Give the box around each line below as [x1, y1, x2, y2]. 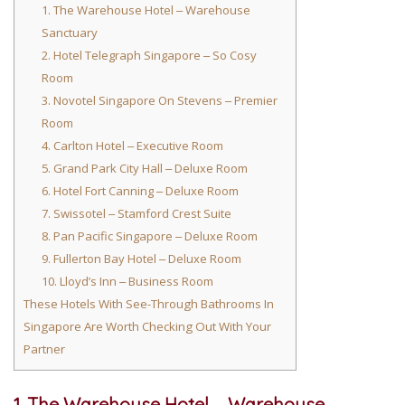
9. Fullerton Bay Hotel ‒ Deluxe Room [41, 250, 241, 268]
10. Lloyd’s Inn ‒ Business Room [41, 273, 213, 290]
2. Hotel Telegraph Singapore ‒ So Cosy [41, 47, 257, 64]
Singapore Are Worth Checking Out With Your [24, 318, 271, 335]
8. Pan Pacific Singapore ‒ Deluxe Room [41, 228, 258, 245]
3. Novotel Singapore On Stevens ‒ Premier [41, 92, 278, 109]
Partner [24, 341, 65, 358]
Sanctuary [41, 24, 98, 42]
